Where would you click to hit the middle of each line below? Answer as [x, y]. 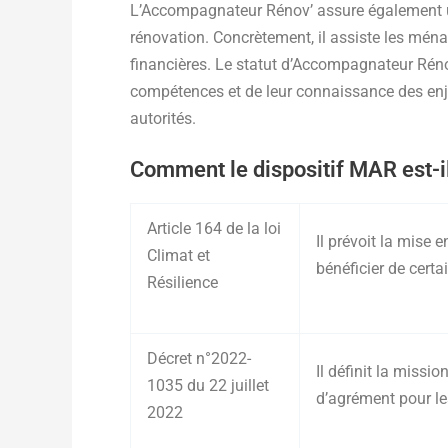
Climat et [178, 256]
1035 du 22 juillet [208, 386]
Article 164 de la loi [214, 229]
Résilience [182, 283]
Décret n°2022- [199, 359]
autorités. [165, 118]
